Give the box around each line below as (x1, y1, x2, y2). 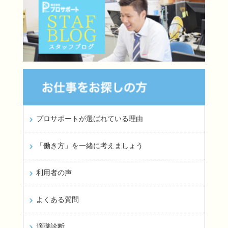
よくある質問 (36, 195, 79, 204)
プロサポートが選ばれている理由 (36, 115, 143, 123)
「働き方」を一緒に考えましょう (36, 141, 143, 150)
